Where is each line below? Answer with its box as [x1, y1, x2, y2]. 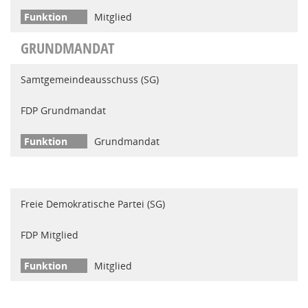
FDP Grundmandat [21, 104, 106, 117]
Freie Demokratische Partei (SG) [21, 197, 165, 210]
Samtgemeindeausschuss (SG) [21, 73, 159, 86]
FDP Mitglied [21, 228, 78, 241]
